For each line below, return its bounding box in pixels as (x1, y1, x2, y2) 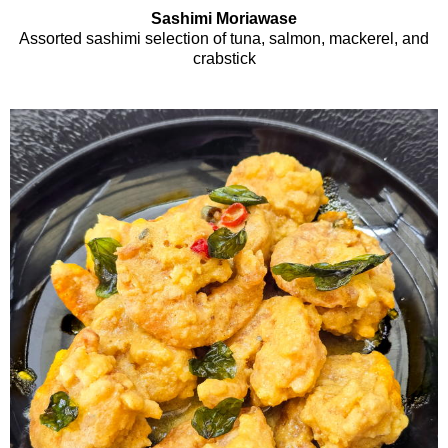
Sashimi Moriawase (151, 10, 297, 28)
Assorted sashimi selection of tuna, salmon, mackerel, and (19, 30, 429, 48)
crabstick (192, 50, 256, 68)
